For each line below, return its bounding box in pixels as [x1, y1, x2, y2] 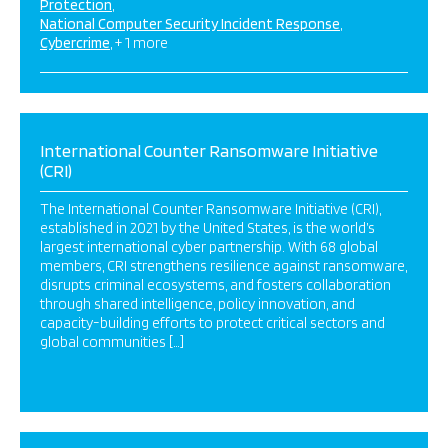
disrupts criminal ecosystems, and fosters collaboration [40, 276, 391, 294]
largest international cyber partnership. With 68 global [40, 238, 378, 256]
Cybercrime [40, 34, 110, 52]
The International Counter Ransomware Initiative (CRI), [40, 200, 381, 218]
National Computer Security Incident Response [40, 15, 340, 33]
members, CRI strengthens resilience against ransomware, [40, 257, 407, 275]
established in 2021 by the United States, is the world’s [40, 219, 375, 237]
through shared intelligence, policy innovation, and [40, 295, 355, 313]
